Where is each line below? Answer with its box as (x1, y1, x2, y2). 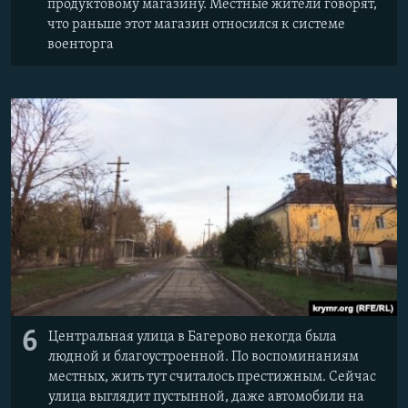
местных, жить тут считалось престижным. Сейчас (48, 369, 376, 384)
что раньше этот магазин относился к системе (47, 16, 345, 32)
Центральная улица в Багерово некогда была (48, 329, 337, 344)
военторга (47, 36, 114, 52)
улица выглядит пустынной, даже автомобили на (48, 389, 364, 404)
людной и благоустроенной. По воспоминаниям (48, 349, 359, 364)
